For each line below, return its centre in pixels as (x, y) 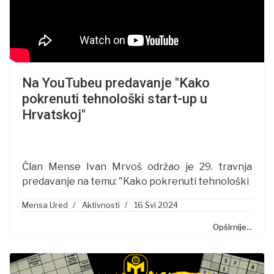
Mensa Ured (45, 205)
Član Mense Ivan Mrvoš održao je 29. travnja (137, 167)
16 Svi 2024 (156, 205)
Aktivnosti (101, 205)
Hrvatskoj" (54, 115)
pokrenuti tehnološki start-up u (115, 99)
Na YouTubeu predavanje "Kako (116, 83)
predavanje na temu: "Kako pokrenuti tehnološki (135, 182)
